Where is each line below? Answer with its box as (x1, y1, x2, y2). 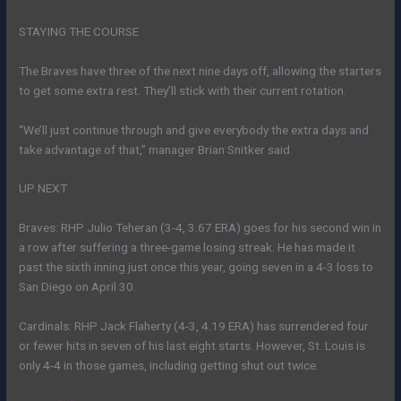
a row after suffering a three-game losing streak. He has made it (19, 240, 356, 255)
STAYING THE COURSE (19, 23, 140, 38)
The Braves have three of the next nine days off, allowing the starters (19, 63, 382, 78)
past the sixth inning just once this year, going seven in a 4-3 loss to (19, 260, 374, 275)
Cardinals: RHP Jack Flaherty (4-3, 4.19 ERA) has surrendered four (19, 319, 370, 334)
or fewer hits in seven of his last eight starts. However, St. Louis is (19, 338, 366, 354)
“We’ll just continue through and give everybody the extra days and (19, 122, 370, 137)
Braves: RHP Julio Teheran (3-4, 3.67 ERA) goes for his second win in (19, 220, 382, 235)
